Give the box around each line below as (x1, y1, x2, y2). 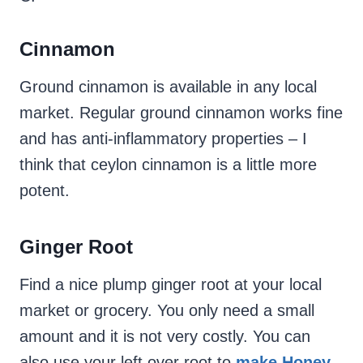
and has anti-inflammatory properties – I (19, 130, 307, 148)
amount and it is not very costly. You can (19, 327, 310, 346)
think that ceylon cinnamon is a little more (19, 156, 317, 174)
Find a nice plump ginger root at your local (19, 275, 322, 294)
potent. (19, 181, 70, 200)
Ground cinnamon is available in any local (19, 78, 317, 96)
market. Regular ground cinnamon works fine (19, 104, 343, 122)
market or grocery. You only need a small (19, 301, 314, 320)
